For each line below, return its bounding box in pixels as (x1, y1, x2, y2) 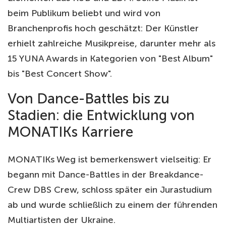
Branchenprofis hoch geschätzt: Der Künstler (8, 23, 199, 34)
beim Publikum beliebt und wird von (8, 8, 160, 19)
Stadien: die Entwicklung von (8, 107, 195, 124)
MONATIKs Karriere (8, 124, 133, 141)
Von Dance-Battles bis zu (8, 90, 169, 107)
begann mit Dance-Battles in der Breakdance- (8, 168, 203, 180)
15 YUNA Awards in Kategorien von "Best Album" (8, 53, 213, 65)
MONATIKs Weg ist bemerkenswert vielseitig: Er (8, 153, 211, 165)
